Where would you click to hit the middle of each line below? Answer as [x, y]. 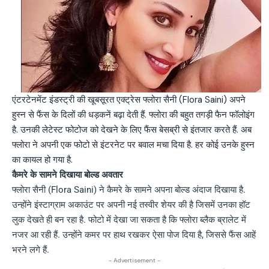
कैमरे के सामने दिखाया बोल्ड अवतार [68, 174]
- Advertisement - [134, 260]
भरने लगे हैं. [31, 249]
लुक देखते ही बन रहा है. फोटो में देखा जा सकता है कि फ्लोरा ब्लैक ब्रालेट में [129, 219]
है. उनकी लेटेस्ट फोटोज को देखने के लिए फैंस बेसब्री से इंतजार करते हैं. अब [132, 129]
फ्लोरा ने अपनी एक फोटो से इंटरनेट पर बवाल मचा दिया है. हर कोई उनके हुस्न [133, 144]
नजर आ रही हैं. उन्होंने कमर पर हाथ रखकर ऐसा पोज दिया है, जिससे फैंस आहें [134, 234]
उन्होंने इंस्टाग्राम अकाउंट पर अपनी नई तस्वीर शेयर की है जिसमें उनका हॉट [131, 204]
